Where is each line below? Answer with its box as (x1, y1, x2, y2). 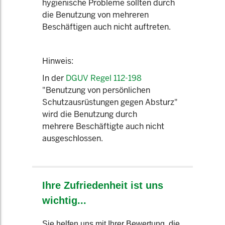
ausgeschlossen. (42, 133, 103, 144)
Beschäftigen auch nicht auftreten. (42, 22, 171, 32)
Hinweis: (42, 56, 73, 66)
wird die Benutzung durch (42, 109, 137, 120)
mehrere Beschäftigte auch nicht (42, 121, 164, 132)
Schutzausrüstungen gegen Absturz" (42, 97, 178, 107)
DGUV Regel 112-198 (66, 73, 142, 83)
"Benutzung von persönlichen (42, 85, 150, 95)
